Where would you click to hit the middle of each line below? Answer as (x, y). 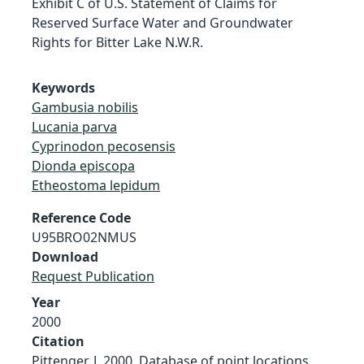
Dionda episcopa (83, 165)
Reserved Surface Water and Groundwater (162, 22)
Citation (58, 341)
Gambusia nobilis (85, 107)
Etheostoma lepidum (96, 185)
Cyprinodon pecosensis (104, 146)
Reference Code (81, 217)
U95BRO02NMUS (84, 237)
